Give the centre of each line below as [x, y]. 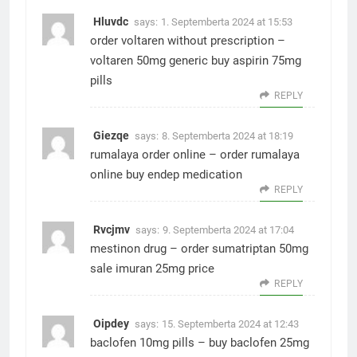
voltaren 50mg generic [149, 61]
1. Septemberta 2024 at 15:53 [227, 22]
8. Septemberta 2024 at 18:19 [228, 136]
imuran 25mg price [163, 269]
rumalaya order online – [155, 155]
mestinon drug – [135, 249]
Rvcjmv [112, 229]
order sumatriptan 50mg [245, 249]
